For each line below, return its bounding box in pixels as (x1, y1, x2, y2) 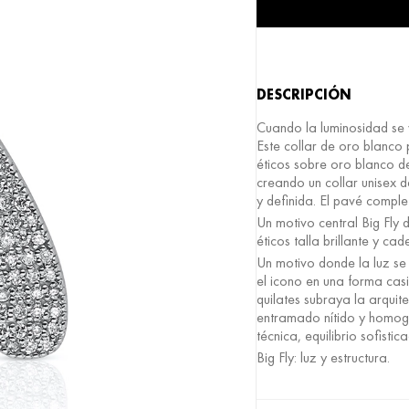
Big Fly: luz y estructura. (257, 348, 390, 367)
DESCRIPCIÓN (257, 85, 351, 104)
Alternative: (257, 28, 321, 47)
